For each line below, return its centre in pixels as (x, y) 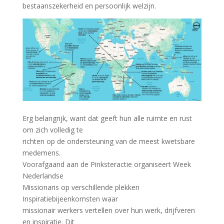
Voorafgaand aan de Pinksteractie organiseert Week (106, 164)
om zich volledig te (52, 130)
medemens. (41, 153)
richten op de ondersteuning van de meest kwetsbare (108, 141)
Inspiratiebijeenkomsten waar (70, 199)
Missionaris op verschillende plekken (81, 187)
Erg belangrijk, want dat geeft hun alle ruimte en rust (107, 118)
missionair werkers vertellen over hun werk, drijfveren (108, 210)
